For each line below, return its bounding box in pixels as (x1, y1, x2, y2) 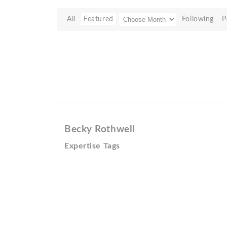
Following (181, 15, 214, 23)
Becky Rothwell (64, 125, 135, 134)
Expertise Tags (64, 142, 120, 150)
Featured (84, 15, 113, 23)
